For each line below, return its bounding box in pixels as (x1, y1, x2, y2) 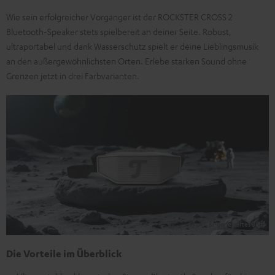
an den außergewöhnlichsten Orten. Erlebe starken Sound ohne (6, 55, 247, 66)
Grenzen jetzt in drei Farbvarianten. (6, 70, 139, 81)
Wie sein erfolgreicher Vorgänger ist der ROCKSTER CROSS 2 (6, 11, 233, 22)
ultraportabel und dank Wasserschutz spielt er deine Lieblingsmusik (6, 41, 258, 52)
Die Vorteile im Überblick (6, 247, 122, 260)
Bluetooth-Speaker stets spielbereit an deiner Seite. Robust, (6, 26, 231, 37)
